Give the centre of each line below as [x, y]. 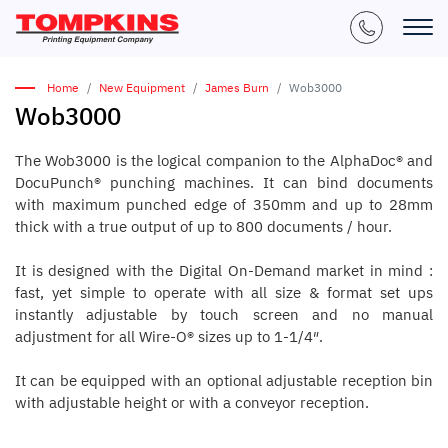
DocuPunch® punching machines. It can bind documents [224, 182]
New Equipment [142, 87]
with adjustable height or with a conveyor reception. [192, 402]
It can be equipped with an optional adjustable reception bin [224, 380]
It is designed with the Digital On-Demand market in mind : [224, 270]
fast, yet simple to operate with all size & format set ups [224, 292]
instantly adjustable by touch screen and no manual [224, 314]
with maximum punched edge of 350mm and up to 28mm [224, 204]
